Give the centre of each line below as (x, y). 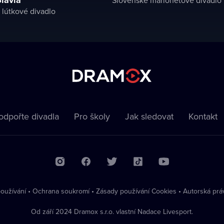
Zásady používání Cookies (136, 191)
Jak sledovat (149, 116)
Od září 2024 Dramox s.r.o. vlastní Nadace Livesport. (112, 211)
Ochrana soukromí (61, 191)
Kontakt (203, 116)
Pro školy (92, 116)
